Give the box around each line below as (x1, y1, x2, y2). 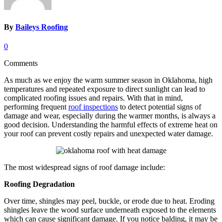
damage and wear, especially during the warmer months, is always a (4, 111, 216, 120)
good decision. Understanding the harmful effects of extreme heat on (4, 120, 218, 129)
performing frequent (4, 102, 68, 111)
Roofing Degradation (4, 179, 75, 188)
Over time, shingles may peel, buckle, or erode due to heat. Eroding (4, 196, 215, 205)
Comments (4, 58, 38, 67)
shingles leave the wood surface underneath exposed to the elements (4, 205, 216, 214)
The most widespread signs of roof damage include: (4, 163, 167, 171)
